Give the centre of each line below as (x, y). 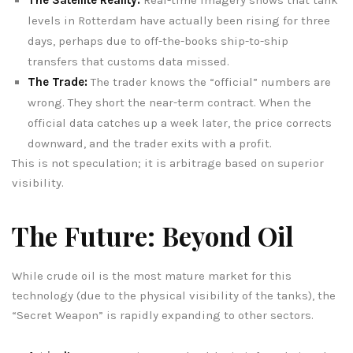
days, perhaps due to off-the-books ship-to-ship (158, 41)
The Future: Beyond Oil (153, 235)
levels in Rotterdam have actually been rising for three (179, 20)
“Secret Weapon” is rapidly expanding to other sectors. (163, 315)
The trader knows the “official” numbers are (209, 82)
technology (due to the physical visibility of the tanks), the (174, 295)
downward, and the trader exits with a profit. (150, 143)
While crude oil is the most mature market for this (152, 275)
